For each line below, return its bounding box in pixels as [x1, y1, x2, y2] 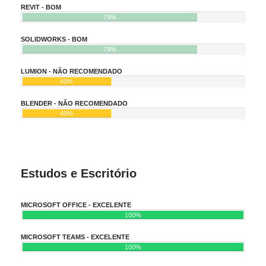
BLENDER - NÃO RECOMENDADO [21, 99, 128, 107]
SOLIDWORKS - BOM [21, 35, 87, 43]
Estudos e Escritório [21, 166, 137, 180]
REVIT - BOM [21, 3, 61, 11]
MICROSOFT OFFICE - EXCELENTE [21, 201, 131, 208]
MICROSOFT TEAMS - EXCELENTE [21, 233, 129, 240]
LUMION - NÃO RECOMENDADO [21, 67, 122, 75]
